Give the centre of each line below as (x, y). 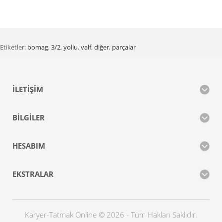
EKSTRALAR (33, 174)
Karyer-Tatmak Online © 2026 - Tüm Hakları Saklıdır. (111, 215)
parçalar (124, 47)
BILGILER (28, 118)
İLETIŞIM (28, 89)
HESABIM (29, 146)
